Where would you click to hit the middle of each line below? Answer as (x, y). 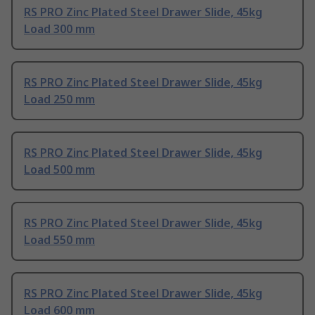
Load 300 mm (59, 28)
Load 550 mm (59, 239)
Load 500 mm (59, 169)
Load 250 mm (59, 99)
